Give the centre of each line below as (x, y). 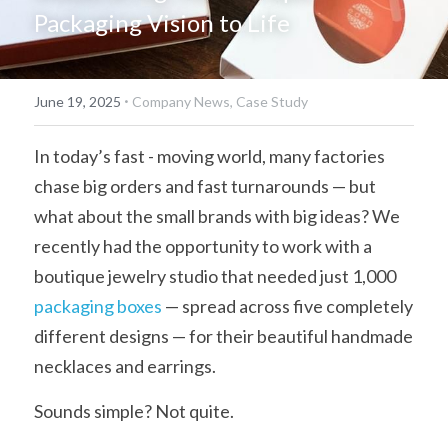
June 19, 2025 (77, 101)
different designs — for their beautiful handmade (223, 336)
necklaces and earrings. (125, 366)
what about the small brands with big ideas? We (217, 216)
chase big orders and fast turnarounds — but (205, 186)
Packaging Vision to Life (162, 22)
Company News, (182, 101)
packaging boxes (98, 306)
